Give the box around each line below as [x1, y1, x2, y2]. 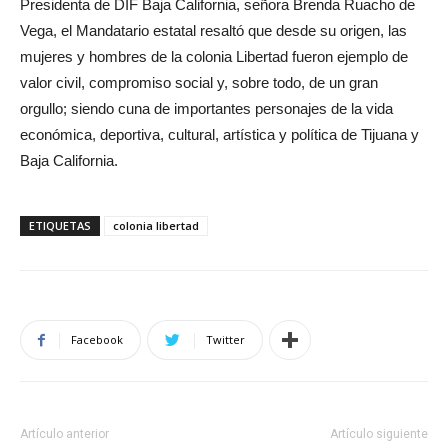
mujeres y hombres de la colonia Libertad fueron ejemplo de [20, 48, 408, 66]
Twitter [206, 332, 245, 348]
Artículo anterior [20, 427, 109, 442]
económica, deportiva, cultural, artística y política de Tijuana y [20, 126, 419, 144]
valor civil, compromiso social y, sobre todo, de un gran [20, 74, 378, 92]
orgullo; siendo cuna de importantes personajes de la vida [20, 100, 393, 118]
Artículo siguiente [330, 427, 428, 442]
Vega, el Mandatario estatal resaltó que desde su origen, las [20, 22, 407, 40]
